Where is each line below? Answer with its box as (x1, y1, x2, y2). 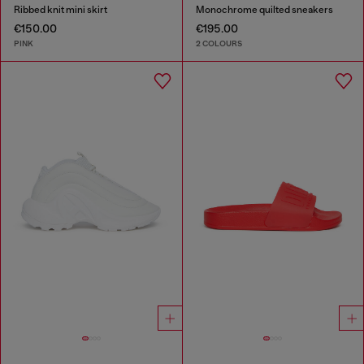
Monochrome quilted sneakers (195, 4, 333, 16)
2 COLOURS (195, 37, 242, 49)
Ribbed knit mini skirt (14, 4, 107, 16)
